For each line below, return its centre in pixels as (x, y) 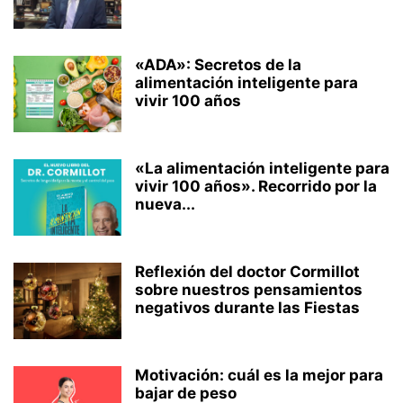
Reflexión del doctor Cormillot (247, 272)
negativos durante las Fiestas (247, 308)
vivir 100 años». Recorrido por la (256, 186)
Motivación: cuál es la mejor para (259, 375)
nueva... (165, 204)
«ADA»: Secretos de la (218, 65)
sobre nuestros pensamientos (249, 290)
